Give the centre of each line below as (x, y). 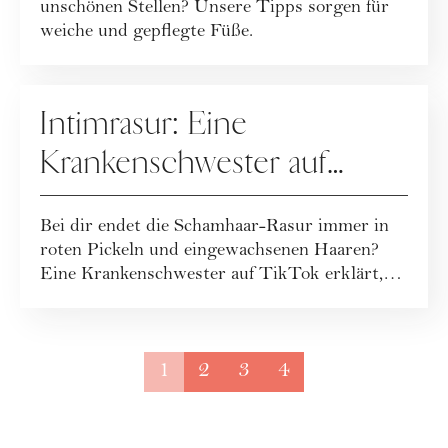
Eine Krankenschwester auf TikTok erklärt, (211, 276)
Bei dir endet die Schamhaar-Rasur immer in (214, 228)
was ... (63, 300)
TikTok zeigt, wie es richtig (214, 202)
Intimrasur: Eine (144, 124)
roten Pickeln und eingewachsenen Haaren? (209, 252)
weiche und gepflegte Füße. (146, 33)
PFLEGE (73, 94)
